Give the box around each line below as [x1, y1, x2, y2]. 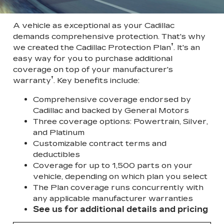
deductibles [33, 149, 80, 159]
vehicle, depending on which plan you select [33, 171, 207, 181]
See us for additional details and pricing [33, 204, 208, 214]
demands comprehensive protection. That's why [13, 31, 205, 41]
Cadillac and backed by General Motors [33, 105, 189, 115]
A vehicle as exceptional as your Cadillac [13, 20, 174, 30]
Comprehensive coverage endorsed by [33, 94, 191, 104]
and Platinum [33, 127, 84, 137]
